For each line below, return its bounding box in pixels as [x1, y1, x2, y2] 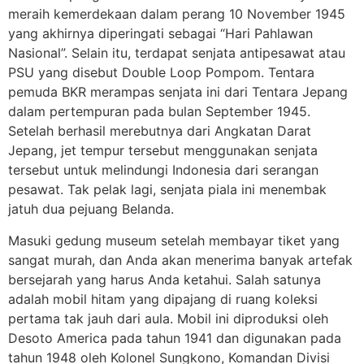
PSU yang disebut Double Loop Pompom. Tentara [8, 64, 314, 81]
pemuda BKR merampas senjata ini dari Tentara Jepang [8, 84, 348, 101]
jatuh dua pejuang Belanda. [8, 201, 174, 218]
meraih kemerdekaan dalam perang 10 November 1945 [8, 6, 345, 23]
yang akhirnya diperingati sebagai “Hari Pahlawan [8, 25, 313, 42]
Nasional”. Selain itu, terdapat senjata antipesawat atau [8, 45, 345, 62]
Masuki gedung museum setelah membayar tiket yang [8, 232, 340, 249]
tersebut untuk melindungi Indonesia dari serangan [8, 162, 318, 179]
